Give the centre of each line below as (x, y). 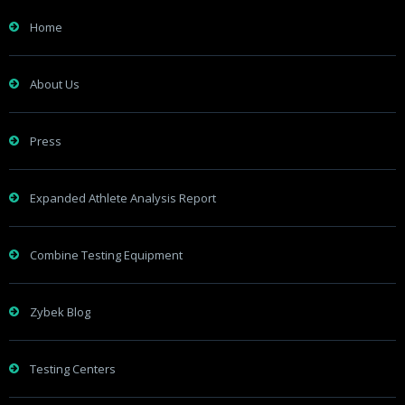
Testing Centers (73, 368)
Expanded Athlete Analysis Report (123, 198)
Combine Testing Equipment (106, 254)
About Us (55, 84)
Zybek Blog (60, 311)
